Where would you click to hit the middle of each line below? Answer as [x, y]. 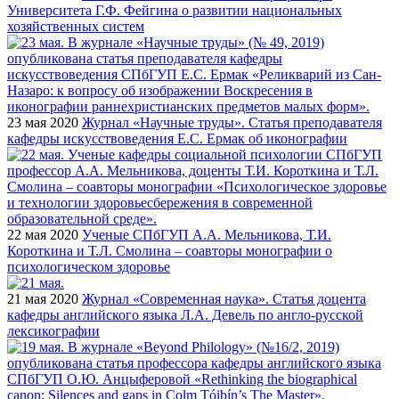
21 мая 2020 [43, 299]
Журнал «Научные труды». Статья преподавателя [232, 123]
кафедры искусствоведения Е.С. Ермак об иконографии [177, 139]
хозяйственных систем [76, 27]
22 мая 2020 [43, 235]
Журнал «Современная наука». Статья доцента [224, 299]
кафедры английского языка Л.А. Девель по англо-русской [185, 315]
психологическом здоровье [89, 267]
